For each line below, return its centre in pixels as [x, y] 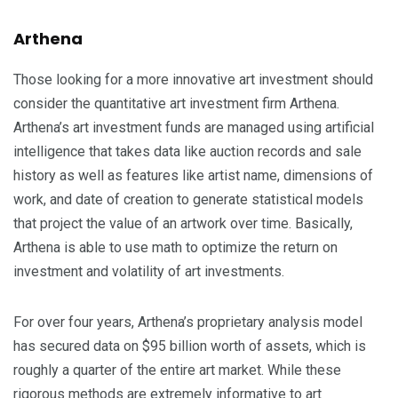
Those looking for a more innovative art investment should [193, 80]
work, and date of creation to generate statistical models [188, 200]
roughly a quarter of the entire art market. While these [177, 370]
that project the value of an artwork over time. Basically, [183, 224]
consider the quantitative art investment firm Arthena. [176, 104]
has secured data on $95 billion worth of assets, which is [190, 346]
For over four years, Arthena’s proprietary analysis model [188, 322]
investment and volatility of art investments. [149, 272]
